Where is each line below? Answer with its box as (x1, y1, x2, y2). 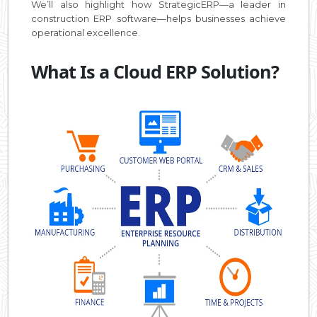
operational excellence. (31, 26, 140, 38)
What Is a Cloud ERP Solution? (31, 59, 279, 83)
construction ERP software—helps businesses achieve (31, 12, 286, 24)
